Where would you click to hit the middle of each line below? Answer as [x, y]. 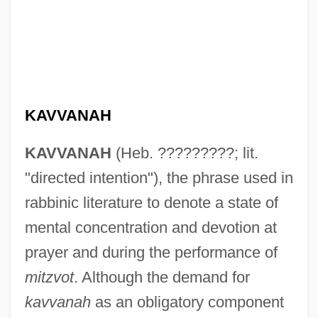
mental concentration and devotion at [150, 227]
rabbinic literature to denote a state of [151, 202]
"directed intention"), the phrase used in [159, 177]
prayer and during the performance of [151, 252]
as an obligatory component [187, 302]
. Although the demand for [161, 277]
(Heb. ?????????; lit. [185, 153]
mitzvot [49, 277]
